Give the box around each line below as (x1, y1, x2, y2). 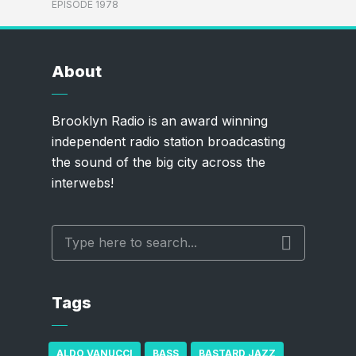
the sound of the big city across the (51, 154, 265, 170)
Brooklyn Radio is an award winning (51, 113, 268, 129)
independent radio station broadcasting (51, 133, 285, 149)
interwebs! (51, 175, 114, 191)
